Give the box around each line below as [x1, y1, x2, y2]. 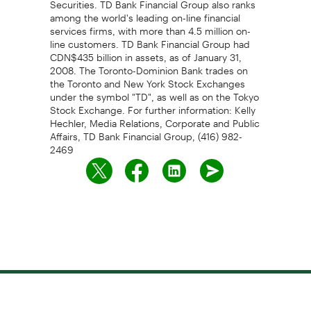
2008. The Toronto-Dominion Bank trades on [49, 55, 248, 76]
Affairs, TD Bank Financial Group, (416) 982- [49, 121, 242, 142]
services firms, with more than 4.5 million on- [49, 15, 251, 37]
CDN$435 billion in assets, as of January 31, [49, 42, 242, 63]
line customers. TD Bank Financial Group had [49, 28, 250, 50]
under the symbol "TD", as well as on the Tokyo [49, 81, 259, 103]
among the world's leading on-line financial [49, 2, 240, 24]
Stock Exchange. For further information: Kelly [49, 94, 255, 116]
